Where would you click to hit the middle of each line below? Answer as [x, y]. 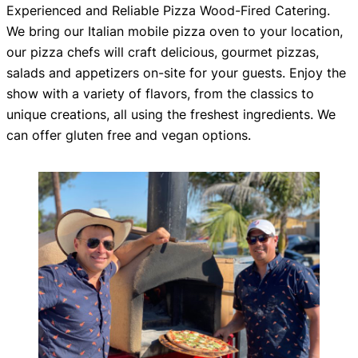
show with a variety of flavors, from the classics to [160, 94]
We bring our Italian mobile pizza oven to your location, [175, 32]
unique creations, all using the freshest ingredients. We [171, 115]
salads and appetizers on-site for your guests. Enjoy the [176, 73]
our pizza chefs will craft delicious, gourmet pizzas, [163, 52]
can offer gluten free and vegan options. [129, 135]
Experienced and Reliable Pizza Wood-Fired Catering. [168, 11]
